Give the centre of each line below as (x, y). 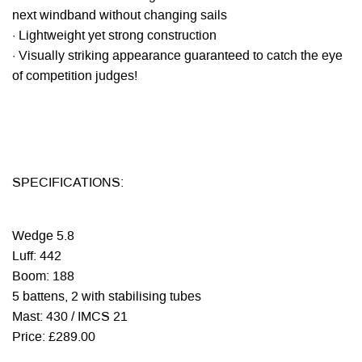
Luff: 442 (37, 257)
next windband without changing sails (120, 16)
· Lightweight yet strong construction (114, 36)
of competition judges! (75, 76)
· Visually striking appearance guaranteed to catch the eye (177, 56)
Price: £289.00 (54, 338)
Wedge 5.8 (43, 237)
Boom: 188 (43, 278)
